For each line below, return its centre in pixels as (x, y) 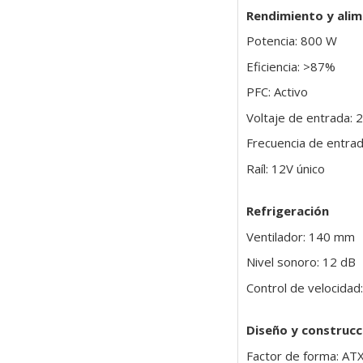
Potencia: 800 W (291, 41)
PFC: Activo (277, 92)
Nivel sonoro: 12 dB (301, 262)
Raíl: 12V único (285, 168)
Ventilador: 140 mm (300, 236)
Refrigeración (287, 211)
